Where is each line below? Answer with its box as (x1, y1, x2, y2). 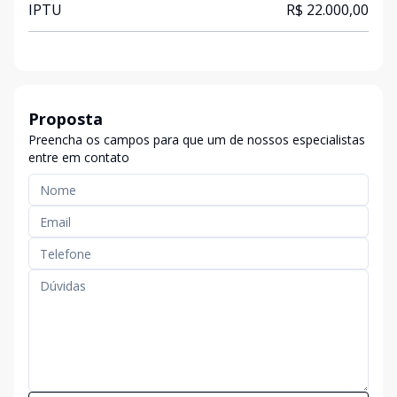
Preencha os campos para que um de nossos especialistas (28, 131, 365, 148)
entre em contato (28, 149, 129, 166)
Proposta (28, 108, 103, 129)
